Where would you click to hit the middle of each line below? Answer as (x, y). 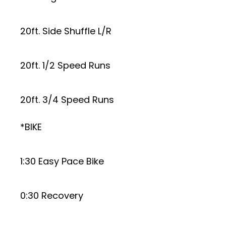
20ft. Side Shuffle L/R (66, 31)
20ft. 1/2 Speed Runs (65, 65)
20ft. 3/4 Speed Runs (67, 100)
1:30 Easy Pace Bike (62, 161)
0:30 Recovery (52, 195)
